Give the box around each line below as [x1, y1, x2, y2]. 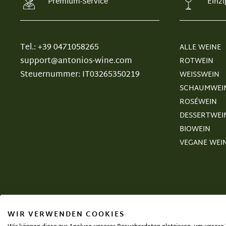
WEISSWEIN [180, 69, 219, 81]
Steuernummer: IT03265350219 [20, 68, 140, 82]
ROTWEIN [180, 55, 213, 68]
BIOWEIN [180, 123, 210, 136]
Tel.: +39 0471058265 [20, 40, 99, 55]
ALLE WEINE [180, 41, 221, 54]
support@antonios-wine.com [20, 54, 132, 69]
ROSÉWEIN [180, 96, 217, 108]
